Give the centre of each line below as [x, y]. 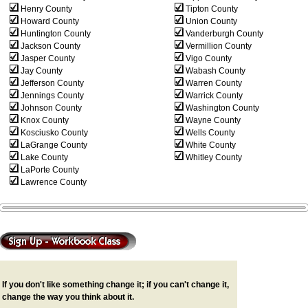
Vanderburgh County [223, 34]
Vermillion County [218, 46]
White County [210, 145]
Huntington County [55, 34]
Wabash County [214, 71]
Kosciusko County [53, 133]
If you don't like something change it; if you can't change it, [115, 284]
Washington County [221, 108]
